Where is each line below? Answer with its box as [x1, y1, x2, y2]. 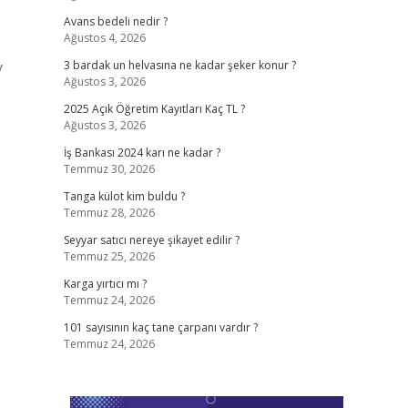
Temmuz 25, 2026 [63, 249, 155, 264]
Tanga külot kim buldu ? [63, 189, 185, 204]
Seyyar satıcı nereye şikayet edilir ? [63, 232, 240, 248]
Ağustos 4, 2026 [63, 30, 146, 46]
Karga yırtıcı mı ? [63, 276, 147, 291]
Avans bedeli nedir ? [63, 14, 168, 29]
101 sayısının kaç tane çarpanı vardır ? [63, 320, 258, 335]
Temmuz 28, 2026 [63, 205, 155, 220]
